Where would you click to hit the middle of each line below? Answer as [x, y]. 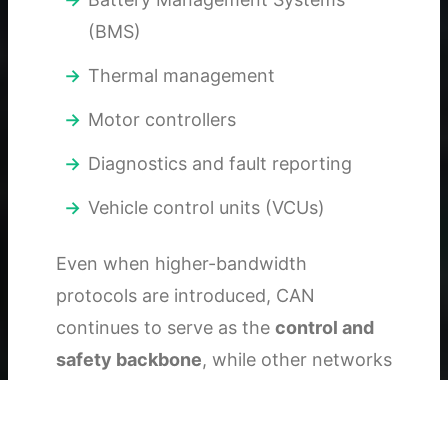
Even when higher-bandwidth [181, 264]
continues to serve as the [165, 328]
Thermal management [181, 76]
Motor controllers [162, 120]
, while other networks [297, 360]
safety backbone [129, 360]
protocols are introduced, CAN [185, 296]
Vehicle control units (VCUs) [206, 208]
